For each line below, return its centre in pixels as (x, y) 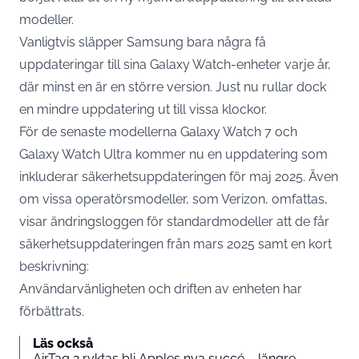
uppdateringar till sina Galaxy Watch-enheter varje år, (175, 64)
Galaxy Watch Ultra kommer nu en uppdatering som (173, 154)
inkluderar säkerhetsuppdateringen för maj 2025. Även (179, 176)
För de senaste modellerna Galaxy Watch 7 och (158, 131)
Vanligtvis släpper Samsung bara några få (143, 42)
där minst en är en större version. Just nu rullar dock (173, 87)
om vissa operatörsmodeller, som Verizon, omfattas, (173, 199)
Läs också (63, 343)
